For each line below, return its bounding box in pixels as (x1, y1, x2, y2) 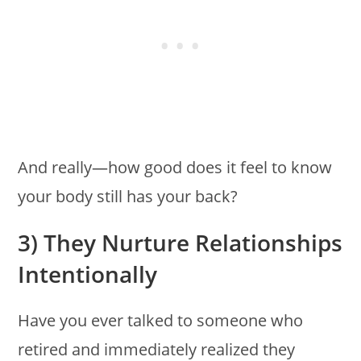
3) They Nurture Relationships (18, 226, 343, 258)
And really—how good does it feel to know (18, 156, 333, 178)
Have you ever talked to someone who (18, 309, 304, 331)
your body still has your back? (18, 185, 239, 207)
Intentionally (18, 258, 158, 289)
